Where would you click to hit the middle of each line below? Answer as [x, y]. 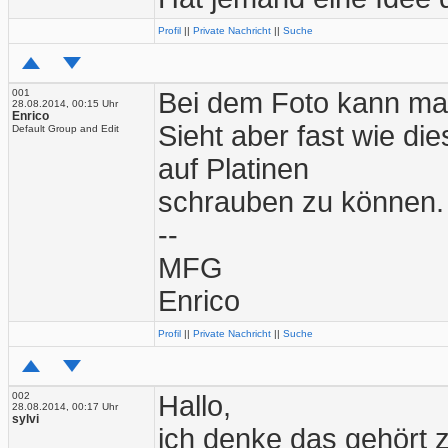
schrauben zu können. [301, 202]
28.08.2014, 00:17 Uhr [65, 406]
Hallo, [194, 406]
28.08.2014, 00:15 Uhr [65, 103]
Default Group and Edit [65, 128]
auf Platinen [233, 169]
